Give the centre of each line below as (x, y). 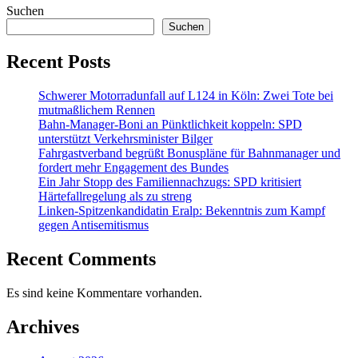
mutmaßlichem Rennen (97, 110)
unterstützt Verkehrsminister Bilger (125, 139)
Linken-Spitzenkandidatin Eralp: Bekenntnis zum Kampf (182, 211)
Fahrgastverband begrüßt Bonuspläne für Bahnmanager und (189, 153)
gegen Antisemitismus (93, 225)
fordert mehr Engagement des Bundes (133, 167)
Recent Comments (81, 259)
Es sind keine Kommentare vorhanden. (104, 292)
